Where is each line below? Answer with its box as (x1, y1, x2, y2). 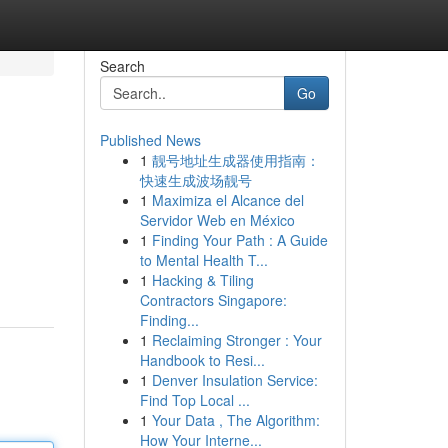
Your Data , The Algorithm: (151, 410, 320, 430)
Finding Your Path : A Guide (151, 230, 328, 250)
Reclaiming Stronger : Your (151, 330, 322, 350)
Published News (99, 130, 201, 150)
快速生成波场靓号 (139, 170, 252, 190)
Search (99, 56, 145, 76)
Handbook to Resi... (139, 350, 265, 370)
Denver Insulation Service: (151, 370, 318, 390)
